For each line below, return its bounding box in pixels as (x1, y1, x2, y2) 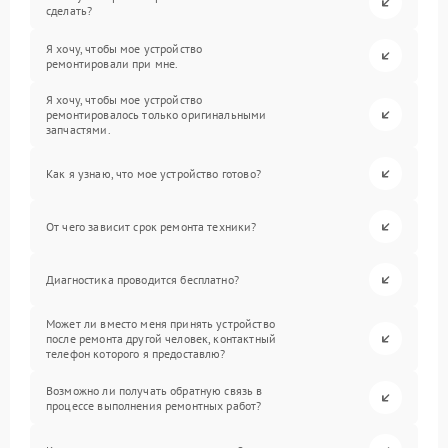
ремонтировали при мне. (46, 55, 179, 71)
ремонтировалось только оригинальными (46, 107, 267, 122)
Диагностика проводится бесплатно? (46, 272, 239, 287)
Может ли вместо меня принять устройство (46, 316, 275, 331)
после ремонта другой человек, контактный (46, 331, 276, 346)
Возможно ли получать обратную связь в (46, 382, 263, 398)
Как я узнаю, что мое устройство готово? (46, 166, 261, 181)
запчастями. (46, 122, 111, 137)
